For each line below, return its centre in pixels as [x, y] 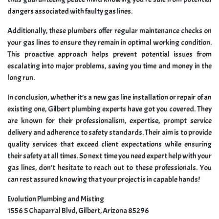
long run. [21, 78]
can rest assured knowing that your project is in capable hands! [104, 180]
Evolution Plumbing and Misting [56, 199]
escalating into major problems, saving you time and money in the [109, 66]
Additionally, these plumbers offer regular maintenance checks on [109, 31]
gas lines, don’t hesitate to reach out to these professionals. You [109, 168]
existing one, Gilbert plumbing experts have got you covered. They [109, 109]
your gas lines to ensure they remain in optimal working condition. [109, 43]
